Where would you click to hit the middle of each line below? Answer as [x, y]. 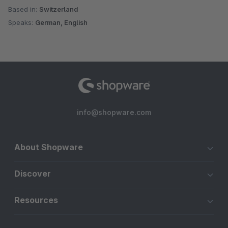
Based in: [24, 9]
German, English [61, 23]
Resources [36, 200]
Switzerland [59, 9]
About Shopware [49, 147]
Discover [33, 174]
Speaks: [22, 23]
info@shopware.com [114, 112]
